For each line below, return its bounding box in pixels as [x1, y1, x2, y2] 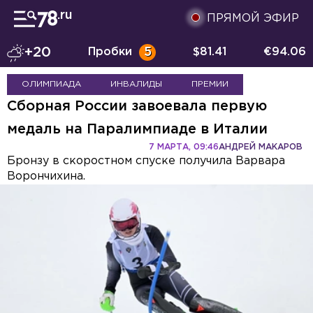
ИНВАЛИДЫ [110, 80, 162, 88]
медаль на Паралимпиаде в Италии [7, 123, 268, 136]
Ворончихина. [7, 171, 85, 182]
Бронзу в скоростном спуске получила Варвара [7, 156, 285, 166]
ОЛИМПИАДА [22, 80, 81, 88]
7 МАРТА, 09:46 [149, 143, 219, 151]
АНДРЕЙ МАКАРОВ [219, 143, 303, 151]
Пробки [88, 47, 132, 57]
